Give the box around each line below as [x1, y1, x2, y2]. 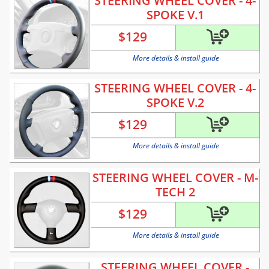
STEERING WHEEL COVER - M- [92, 169, 258, 186]
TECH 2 [155, 184, 195, 201]
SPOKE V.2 [146, 94, 204, 111]
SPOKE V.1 [146, 7, 204, 23]
